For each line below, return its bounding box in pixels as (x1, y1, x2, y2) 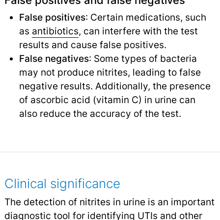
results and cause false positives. (19, 39, 166, 51)
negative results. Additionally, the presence (19, 80, 211, 92)
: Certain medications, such (85, 11, 206, 24)
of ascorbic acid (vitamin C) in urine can (19, 94, 195, 106)
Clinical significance (4, 176, 120, 192)
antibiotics (31, 25, 79, 37)
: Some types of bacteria (88, 53, 197, 65)
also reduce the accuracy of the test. (19, 108, 181, 120)
